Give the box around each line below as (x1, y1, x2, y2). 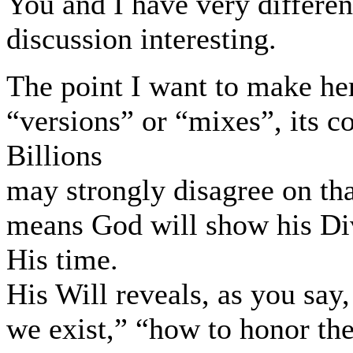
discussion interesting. (6, 22, 277, 55)
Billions (6, 139, 102, 172)
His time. (6, 243, 118, 276)
